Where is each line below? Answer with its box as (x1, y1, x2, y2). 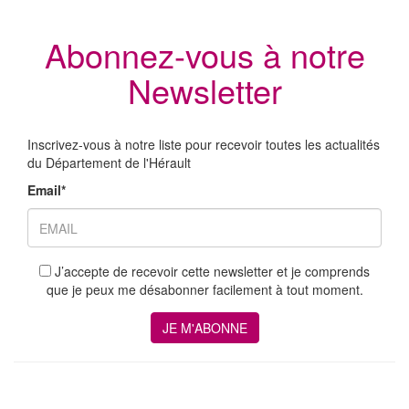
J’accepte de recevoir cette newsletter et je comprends (51, 262, 370, 280)
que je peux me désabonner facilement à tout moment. (46, 280, 363, 299)
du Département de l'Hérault (27, 153, 191, 172)
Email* (27, 181, 66, 199)
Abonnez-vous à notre (44, 31, 365, 78)
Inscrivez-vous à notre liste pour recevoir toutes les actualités (27, 135, 380, 153)
